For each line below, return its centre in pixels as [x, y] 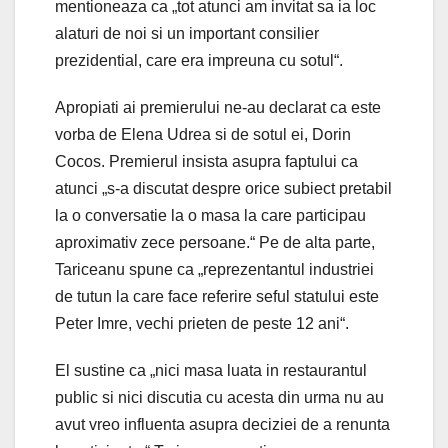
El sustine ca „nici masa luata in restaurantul [211, 370]
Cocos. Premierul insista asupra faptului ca [206, 161]
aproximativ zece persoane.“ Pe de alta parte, [215, 242]
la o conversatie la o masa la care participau [210, 215]
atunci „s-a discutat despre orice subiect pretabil [223, 188]
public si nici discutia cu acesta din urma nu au [219, 397]
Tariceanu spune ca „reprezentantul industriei [214, 269]
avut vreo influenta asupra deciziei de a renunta [222, 424]
